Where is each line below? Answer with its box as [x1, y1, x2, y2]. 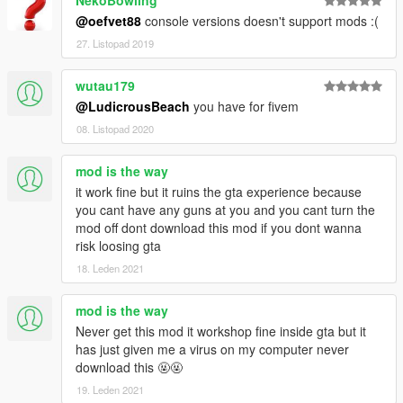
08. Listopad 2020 [76, 121, 154, 136]
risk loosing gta [76, 236, 161, 255]
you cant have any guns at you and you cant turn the [76, 200, 375, 219]
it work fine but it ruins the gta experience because [76, 182, 362, 201]
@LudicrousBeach [76, 96, 190, 115]
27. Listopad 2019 [76, 35, 154, 50]
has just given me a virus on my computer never [76, 339, 349, 358]
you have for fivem [190, 96, 299, 115]
